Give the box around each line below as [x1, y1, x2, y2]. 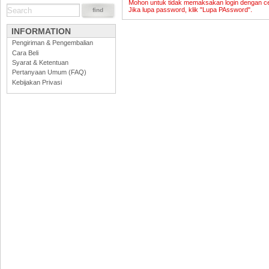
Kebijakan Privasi [11, 78, 62, 86]
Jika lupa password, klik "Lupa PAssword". [128, 6, 252, 13]
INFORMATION [11, 26, 71, 36]
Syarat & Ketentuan [11, 58, 68, 66]
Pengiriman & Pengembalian [11, 39, 93, 47]
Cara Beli [11, 49, 38, 56]
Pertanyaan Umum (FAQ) [11, 68, 86, 76]
